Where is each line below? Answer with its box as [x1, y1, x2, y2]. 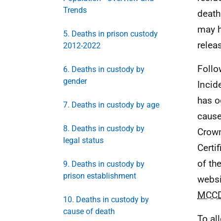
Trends [63, 5, 87, 15]
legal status [63, 136, 104, 145]
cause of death [63, 207, 115, 216]
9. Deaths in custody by [63, 159, 145, 169]
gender [63, 76, 87, 86]
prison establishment [63, 171, 136, 181]
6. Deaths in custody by [63, 65, 145, 74]
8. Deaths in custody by [63, 124, 145, 133]
